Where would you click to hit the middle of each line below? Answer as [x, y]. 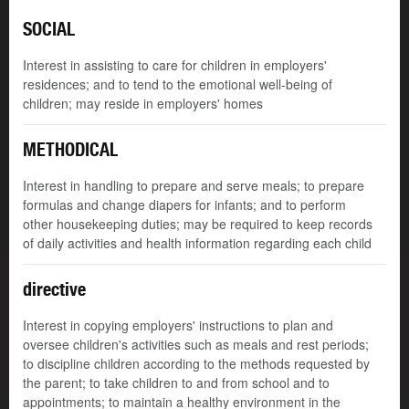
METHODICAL [70, 150]
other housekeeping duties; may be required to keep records [198, 224]
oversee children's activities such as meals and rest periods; [196, 345]
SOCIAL [49, 29]
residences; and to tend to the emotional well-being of [178, 84]
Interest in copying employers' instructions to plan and [178, 325]
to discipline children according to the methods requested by [196, 364]
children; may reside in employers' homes [143, 104]
